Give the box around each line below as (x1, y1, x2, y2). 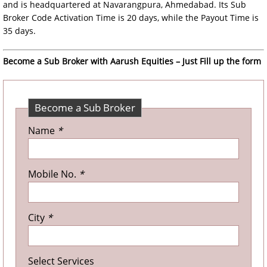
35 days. (3, 25, 36, 36)
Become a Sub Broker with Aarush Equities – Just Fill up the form (3, 55, 261, 67)
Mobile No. (28, 167, 79, 181)
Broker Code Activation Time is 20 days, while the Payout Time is (3, 12, 259, 23)
